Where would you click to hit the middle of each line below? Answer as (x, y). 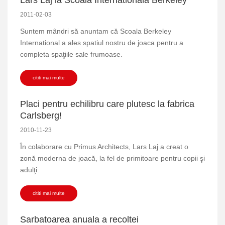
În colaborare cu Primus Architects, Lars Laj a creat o (104, 146)
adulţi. (30, 170)
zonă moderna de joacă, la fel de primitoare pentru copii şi (113, 158)
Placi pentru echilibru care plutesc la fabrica (107, 104)
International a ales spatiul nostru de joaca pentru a (102, 42)
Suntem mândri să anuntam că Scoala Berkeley (96, 31)
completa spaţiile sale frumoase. (71, 54)
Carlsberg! (41, 115)
